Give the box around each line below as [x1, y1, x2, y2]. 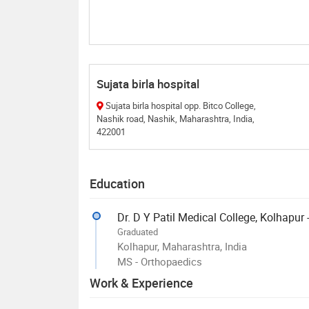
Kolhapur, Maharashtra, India [117, 239, 247, 254]
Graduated [117, 226, 158, 239]
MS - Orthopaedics [117, 255, 202, 269]
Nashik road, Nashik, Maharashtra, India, [97, 112, 255, 126]
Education [90, 175, 145, 192]
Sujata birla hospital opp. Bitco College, [106, 99, 256, 112]
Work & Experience [90, 275, 193, 292]
